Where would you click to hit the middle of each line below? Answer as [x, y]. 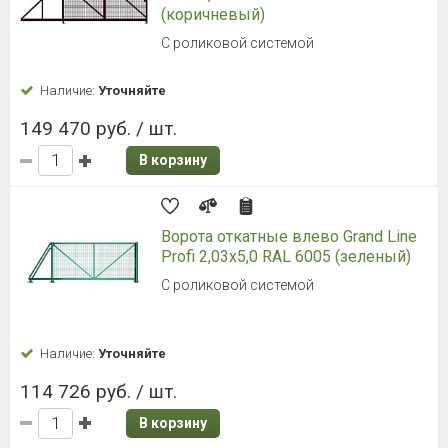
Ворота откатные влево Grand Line [289, 237]
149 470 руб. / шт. [98, 129]
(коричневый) [213, 15]
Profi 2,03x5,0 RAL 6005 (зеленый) [286, 257]
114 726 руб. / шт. [98, 391]
